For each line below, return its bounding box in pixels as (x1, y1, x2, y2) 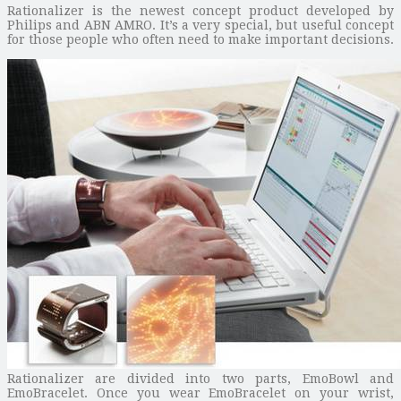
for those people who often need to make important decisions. (7, 31, 394, 47)
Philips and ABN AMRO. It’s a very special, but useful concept (7, 17, 394, 32)
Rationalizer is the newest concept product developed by (7, 3, 394, 18)
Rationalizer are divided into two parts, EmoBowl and (7, 371, 394, 386)
